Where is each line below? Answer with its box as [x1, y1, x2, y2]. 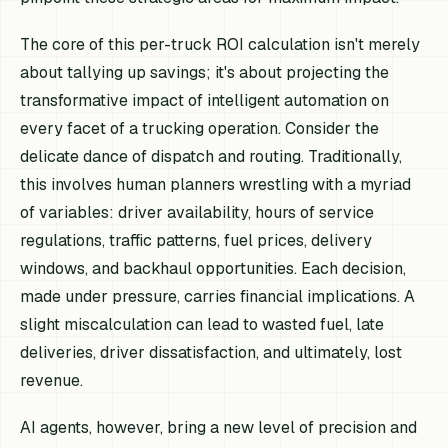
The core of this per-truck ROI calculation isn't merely [20, 34, 421, 56]
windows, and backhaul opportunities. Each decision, [20, 258, 407, 280]
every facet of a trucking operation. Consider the [20, 118, 380, 140]
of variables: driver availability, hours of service [20, 202, 375, 224]
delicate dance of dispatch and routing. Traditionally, [20, 146, 403, 168]
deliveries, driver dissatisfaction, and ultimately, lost [20, 342, 403, 364]
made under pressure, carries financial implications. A [20, 286, 416, 308]
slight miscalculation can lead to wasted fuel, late [20, 314, 385, 336]
